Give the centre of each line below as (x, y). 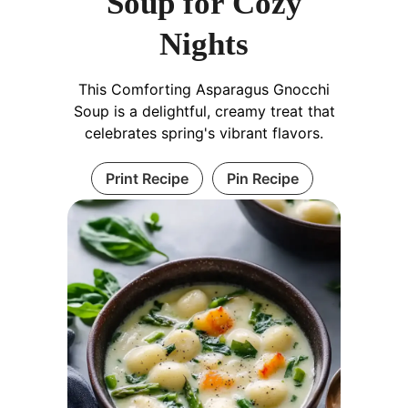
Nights (204, 44)
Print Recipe (147, 178)
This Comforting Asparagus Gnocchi (204, 89)
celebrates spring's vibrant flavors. (204, 133)
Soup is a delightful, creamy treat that (204, 111)
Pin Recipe (262, 178)
